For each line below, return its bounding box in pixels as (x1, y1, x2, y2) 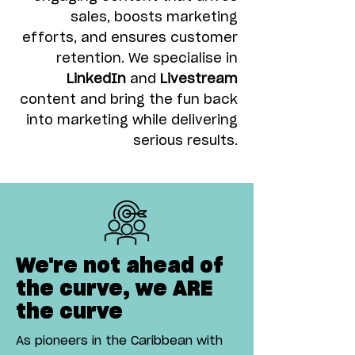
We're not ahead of (16, 256, 223, 277)
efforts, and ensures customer (22, 32, 238, 44)
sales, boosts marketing (71, 11, 238, 24)
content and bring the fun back (20, 94, 238, 106)
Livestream (160, 73, 238, 86)
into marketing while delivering (26, 114, 238, 127)
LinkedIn (67, 73, 126, 86)
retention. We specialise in (56, 52, 238, 65)
